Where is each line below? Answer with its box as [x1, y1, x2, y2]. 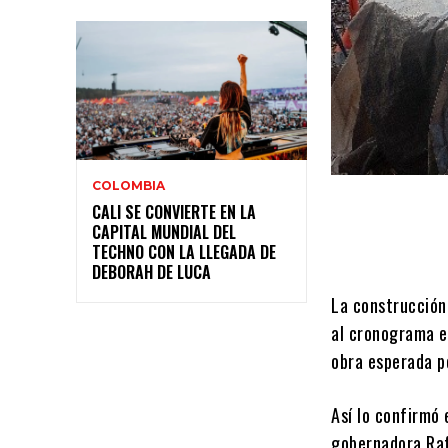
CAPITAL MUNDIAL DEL [92, 219, 236, 244]
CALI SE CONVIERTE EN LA [92, 199, 256, 224]
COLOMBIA [92, 177, 165, 193]
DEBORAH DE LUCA [92, 259, 211, 284]
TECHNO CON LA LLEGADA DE [92, 239, 276, 264]
